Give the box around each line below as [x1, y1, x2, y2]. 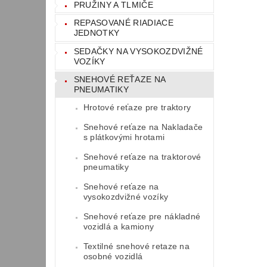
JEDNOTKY [73, 28, 120, 38]
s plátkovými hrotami [83, 132, 165, 142]
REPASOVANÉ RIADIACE [73, 18, 173, 28]
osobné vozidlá [83, 252, 143, 262]
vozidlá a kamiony [83, 222, 154, 232]
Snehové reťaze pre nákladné [83, 212, 201, 222]
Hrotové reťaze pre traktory [83, 103, 191, 113]
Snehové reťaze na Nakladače [83, 122, 203, 132]
